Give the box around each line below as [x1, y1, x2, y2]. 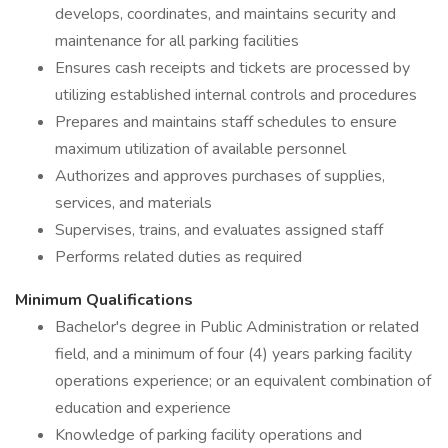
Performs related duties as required [55, 246, 302, 268]
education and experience [55, 397, 231, 419]
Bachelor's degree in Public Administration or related [55, 316, 419, 338]
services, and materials [55, 192, 212, 214]
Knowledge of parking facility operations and [55, 424, 362, 446]
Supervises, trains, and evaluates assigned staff [55, 219, 383, 241]
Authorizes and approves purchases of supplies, [55, 165, 385, 187]
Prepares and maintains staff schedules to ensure [55, 111, 397, 133]
